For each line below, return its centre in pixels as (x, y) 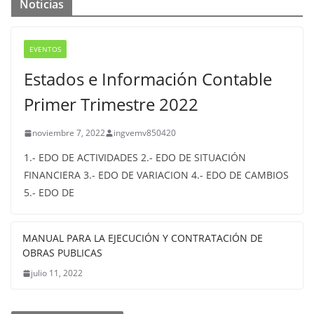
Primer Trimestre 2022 (111, 104)
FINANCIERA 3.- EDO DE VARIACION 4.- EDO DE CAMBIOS (156, 175)
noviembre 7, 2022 (69, 133)
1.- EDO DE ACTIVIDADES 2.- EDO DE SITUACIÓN (135, 157)
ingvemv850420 (145, 133)
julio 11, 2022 (57, 273)
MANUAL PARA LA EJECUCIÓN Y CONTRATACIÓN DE (143, 238)
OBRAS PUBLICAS (62, 253)
